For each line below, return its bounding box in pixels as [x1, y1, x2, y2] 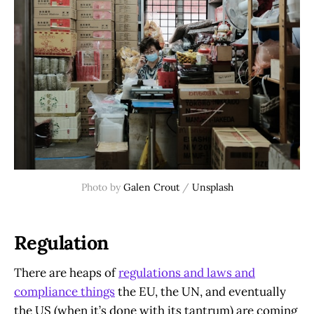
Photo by [81, 181, 123, 194]
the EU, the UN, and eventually [115, 284, 286, 300]
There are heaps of [14, 265, 118, 281]
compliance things [14, 284, 115, 300]
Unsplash [191, 181, 233, 194]
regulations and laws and [118, 265, 255, 281]
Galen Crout [123, 181, 179, 194]
